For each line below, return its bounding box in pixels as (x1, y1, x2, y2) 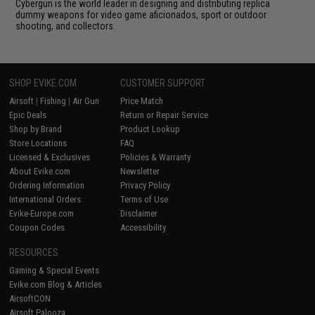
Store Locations (9, 137, 67, 148)
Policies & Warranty (120, 151, 191, 162)
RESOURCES (9, 246, 59, 258)
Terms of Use (120, 193, 169, 205)
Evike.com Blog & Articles (9, 278, 103, 290)
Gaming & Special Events (9, 264, 100, 276)
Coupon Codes (9, 221, 65, 233)
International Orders (9, 193, 82, 205)
